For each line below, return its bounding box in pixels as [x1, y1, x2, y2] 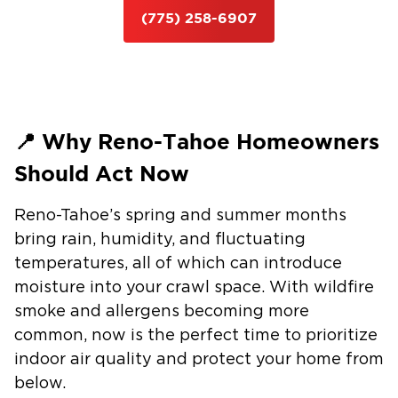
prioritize [306, 328, 378, 344]
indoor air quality [14, 352, 152, 368]
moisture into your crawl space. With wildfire [14, 280, 374, 296]
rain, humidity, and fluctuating [61, 232, 306, 248]
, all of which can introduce [124, 256, 342, 272]
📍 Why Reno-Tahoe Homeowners [14, 130, 379, 154]
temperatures [14, 256, 124, 272]
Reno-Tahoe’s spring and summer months [14, 208, 346, 224]
